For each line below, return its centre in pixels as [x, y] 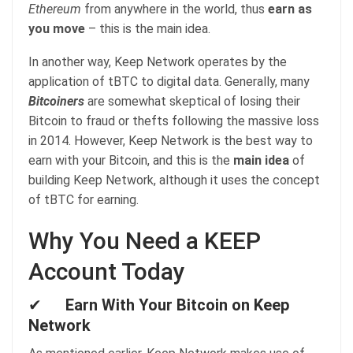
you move [57, 28]
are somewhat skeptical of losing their [192, 101]
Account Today [107, 271]
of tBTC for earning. [84, 199]
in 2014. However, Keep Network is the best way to [171, 140]
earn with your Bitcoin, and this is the [131, 160]
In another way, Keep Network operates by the [158, 61]
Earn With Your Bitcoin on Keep [175, 305]
